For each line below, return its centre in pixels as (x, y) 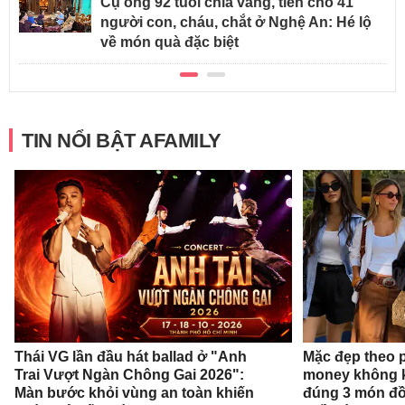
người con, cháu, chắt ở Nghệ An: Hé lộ (236, 22)
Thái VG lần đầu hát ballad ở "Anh (131, 357)
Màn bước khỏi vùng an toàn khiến (135, 393)
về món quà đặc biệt (170, 42)
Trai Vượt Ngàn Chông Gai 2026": (130, 375)
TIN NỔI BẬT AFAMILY (122, 140)
